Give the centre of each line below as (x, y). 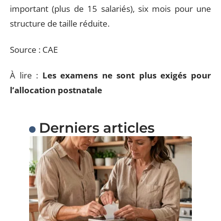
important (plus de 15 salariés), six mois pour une (110, 9)
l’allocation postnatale (56, 90)
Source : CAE (34, 49)
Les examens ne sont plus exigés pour (127, 75)
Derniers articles (96, 128)
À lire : (26, 75)
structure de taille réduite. (60, 23)
